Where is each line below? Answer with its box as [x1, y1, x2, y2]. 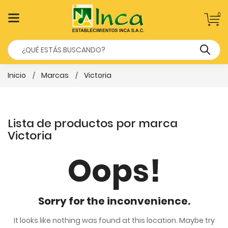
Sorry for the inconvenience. [38, 194, 190, 208]
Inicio [8, 70, 26, 80]
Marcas [41, 70, 69, 80]
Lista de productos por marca [8, 116, 178, 131]
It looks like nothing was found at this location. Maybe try [13, 215, 215, 225]
